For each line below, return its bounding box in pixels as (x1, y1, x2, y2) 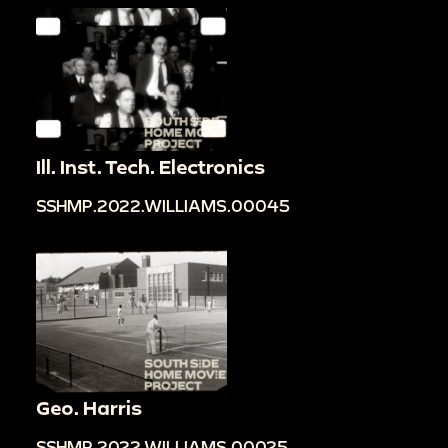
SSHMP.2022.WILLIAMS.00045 (36, 195, 290, 215)
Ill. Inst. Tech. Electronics (36, 154, 265, 178)
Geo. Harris (36, 395, 142, 419)
